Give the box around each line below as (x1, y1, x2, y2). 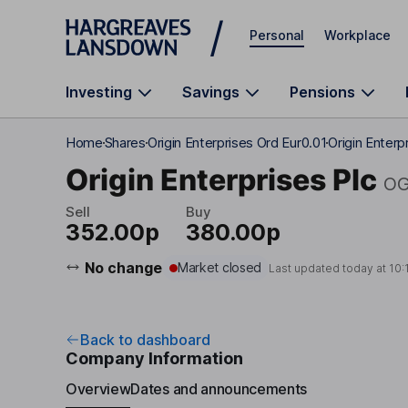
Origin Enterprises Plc (66, 161, 377, 198)
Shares (104, 134, 146, 151)
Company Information (66, 349, 243, 368)
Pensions (290, 83, 355, 101)
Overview (66, 379, 131, 398)
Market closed (177, 260, 262, 275)
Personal (250, 26, 304, 43)
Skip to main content (66, 15, 197, 30)
